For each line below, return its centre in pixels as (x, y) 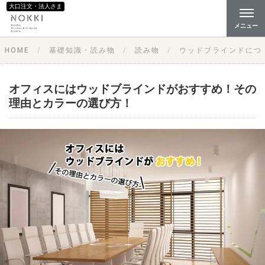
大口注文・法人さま (35, 6)
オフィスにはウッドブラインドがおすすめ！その (132, 89)
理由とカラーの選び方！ (71, 104)
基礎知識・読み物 (82, 50)
